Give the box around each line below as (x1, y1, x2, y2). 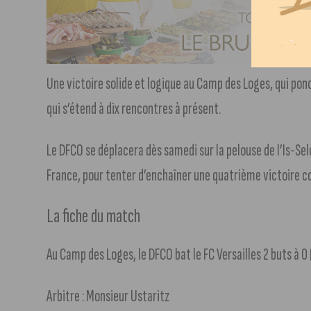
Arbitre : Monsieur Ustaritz (47, 286, 170, 307)
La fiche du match (47, 204, 141, 229)
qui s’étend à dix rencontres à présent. (47, 99, 221, 119)
